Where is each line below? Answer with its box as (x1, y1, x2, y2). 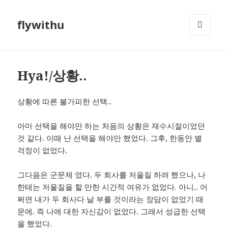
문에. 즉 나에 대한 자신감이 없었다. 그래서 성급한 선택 (17, 206, 206, 217)
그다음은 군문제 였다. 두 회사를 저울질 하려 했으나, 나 (17, 169, 206, 180)
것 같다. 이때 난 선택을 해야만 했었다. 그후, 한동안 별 (17, 133, 203, 144)
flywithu (17, 17, 65, 33)
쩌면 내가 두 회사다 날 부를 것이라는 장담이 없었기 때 (17, 194, 204, 205)
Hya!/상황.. (17, 66, 88, 85)
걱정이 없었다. (17, 145, 68, 156)
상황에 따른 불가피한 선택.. (17, 96, 112, 107)
